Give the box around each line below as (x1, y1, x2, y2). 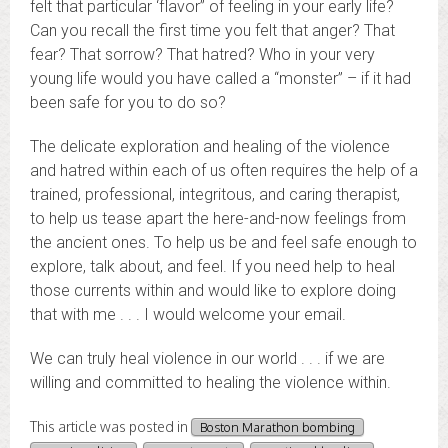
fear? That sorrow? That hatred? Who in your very (30, 45, 375, 64)
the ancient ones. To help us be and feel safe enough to (30, 233, 417, 252)
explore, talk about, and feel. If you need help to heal (30, 257, 395, 276)
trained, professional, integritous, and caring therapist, (30, 185, 400, 204)
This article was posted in (30, 418, 191, 435)
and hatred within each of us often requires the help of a (30, 161, 418, 180)
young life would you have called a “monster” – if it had (30, 69, 411, 88)
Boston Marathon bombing (200, 419, 355, 435)
